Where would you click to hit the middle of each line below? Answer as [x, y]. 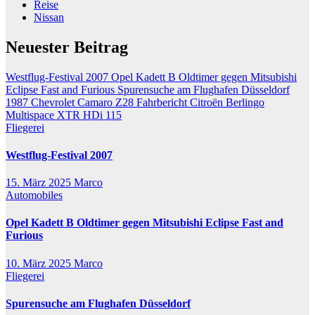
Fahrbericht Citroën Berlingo [200, 102]
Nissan [49, 17]
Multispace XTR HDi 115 [64, 115]
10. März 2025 [40, 263]
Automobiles [34, 195]
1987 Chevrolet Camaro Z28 [70, 102]
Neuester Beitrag [67, 47]
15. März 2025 [40, 183]
